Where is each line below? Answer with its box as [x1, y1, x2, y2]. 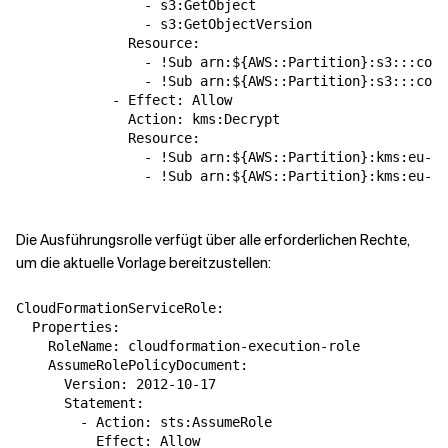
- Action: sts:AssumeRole [16, 414, 272, 430]
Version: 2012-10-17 [16, 376, 216, 392]
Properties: [16, 319, 120, 335]
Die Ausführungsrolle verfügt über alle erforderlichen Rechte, [16, 231, 410, 249]
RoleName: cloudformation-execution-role [16, 338, 360, 354]
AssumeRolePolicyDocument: [16, 357, 248, 373]
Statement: [16, 395, 144, 411]
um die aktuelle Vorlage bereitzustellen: [16, 254, 271, 272]
